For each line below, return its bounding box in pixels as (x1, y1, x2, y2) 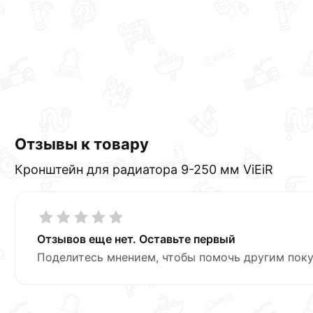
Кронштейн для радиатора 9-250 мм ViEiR (15, 161, 274, 177)
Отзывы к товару (15, 134, 150, 153)
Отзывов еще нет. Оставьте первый (37, 231, 236, 246)
